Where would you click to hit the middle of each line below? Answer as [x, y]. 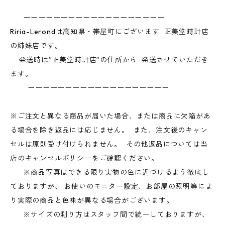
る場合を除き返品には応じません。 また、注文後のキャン [109, 130]
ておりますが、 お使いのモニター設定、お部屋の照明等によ [111, 186]
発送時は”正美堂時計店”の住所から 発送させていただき [109, 60]
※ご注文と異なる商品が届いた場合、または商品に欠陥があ [110, 116]
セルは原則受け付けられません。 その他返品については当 [109, 144]
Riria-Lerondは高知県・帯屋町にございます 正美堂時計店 [109, 32]
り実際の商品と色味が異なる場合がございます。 [92, 200]
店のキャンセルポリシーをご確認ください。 [84, 158]
